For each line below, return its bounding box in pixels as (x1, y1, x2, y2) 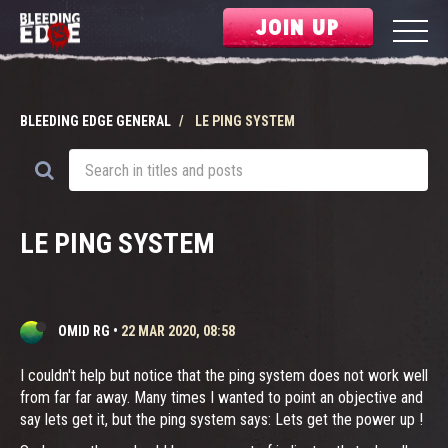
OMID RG (58, 323, 110, 339)
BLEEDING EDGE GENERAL (20, 113, 171, 129)
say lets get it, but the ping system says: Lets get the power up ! (20, 410, 423, 429)
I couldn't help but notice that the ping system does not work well (20, 366, 428, 385)
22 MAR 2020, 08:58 (121, 323, 235, 339)
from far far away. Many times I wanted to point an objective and (20, 388, 423, 407)
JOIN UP (255, 17, 341, 35)
